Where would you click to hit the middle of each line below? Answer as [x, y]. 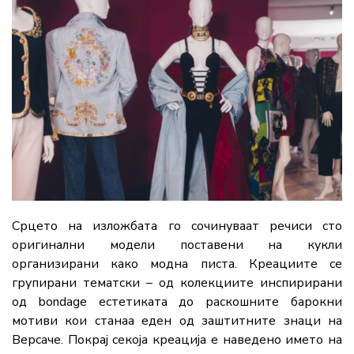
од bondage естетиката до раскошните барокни [177, 302]
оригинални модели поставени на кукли [177, 245]
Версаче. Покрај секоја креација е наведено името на [177, 340]
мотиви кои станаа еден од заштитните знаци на [177, 321]
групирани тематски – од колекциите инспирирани [177, 283]
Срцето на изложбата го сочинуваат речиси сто [177, 226]
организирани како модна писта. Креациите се [177, 264]
